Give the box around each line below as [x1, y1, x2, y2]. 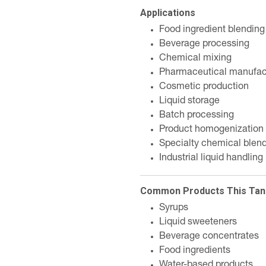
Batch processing [159, 111, 234, 121]
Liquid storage [159, 97, 220, 106]
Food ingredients [159, 246, 230, 256]
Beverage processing [159, 40, 249, 49]
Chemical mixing [159, 54, 232, 64]
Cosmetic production [159, 83, 249, 92]
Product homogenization [159, 125, 264, 135]
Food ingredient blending [159, 26, 265, 35]
